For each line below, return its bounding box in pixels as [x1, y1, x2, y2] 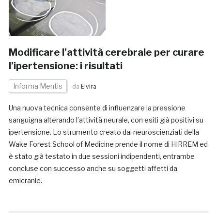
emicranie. [8, 176, 42, 185]
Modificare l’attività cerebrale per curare [8, 46, 204, 59]
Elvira [80, 83, 96, 91]
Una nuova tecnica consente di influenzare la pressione [8, 104, 186, 112]
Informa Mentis [13, 82, 62, 91]
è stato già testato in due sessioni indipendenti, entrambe [8, 152, 195, 161]
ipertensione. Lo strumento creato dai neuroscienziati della [8, 128, 199, 137]
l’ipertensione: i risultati [8, 60, 123, 72]
